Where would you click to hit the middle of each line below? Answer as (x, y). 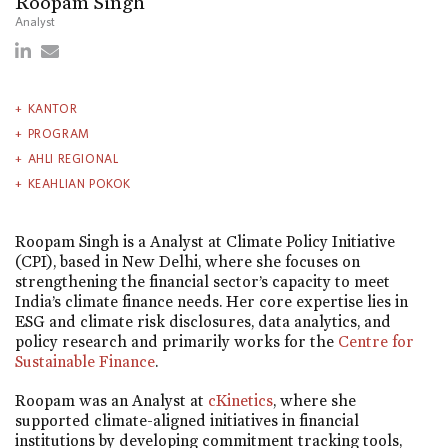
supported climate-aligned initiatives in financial (187, 421)
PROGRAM (58, 133)
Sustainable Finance (85, 361)
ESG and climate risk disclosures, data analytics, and (203, 321)
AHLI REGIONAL (73, 158)
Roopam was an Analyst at (111, 401)
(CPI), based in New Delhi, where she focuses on (187, 261)
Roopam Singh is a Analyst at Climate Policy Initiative (205, 241)
